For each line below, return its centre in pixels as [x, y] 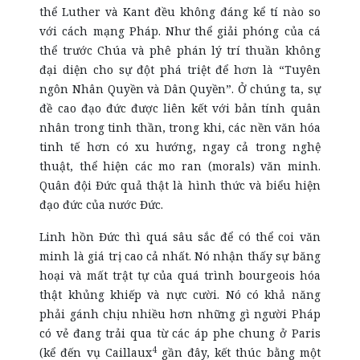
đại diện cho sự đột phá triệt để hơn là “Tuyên [180, 70]
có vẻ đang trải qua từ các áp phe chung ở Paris [180, 333]
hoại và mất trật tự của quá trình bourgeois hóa [180, 275]
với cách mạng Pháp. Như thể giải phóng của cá [180, 31]
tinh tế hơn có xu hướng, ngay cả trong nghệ [180, 147]
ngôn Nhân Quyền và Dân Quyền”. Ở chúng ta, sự [180, 89]
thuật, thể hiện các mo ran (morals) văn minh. [180, 166]
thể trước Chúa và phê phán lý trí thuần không [180, 50]
